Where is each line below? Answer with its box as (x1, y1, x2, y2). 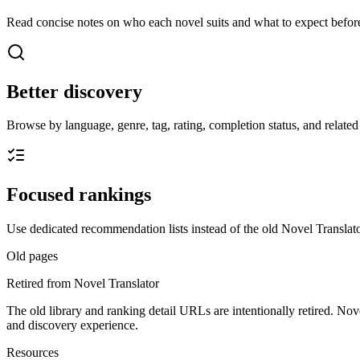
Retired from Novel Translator (6, 276, 159, 291)
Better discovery (6, 80, 142, 102)
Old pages (6, 249, 58, 264)
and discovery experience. (6, 318, 138, 333)
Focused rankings (6, 184, 151, 206)
